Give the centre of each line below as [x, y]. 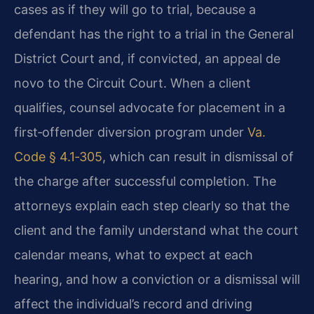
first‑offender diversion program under [131, 132]
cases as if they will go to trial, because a [135, 9]
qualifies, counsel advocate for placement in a [150, 107]
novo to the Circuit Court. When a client [132, 83]
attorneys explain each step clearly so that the [152, 205]
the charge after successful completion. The [145, 181]
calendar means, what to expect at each [134, 254]
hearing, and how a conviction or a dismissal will [157, 279]
